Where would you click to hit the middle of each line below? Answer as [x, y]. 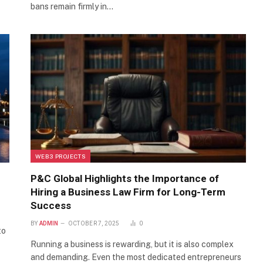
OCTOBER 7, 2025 [94, 223]
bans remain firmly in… [72, 7]
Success [51, 205]
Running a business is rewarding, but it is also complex [132, 244]
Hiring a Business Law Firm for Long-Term [128, 192]
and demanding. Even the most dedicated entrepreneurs [136, 257]
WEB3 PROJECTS [60, 156]
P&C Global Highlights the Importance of [125, 178]
